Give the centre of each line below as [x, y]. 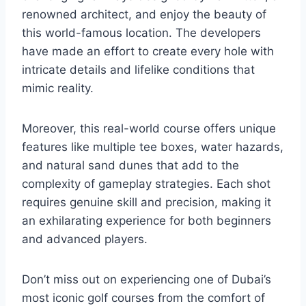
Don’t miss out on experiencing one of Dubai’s [147, 279]
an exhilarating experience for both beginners [147, 221]
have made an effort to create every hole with [148, 51]
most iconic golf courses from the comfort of [143, 298]
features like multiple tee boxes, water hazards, [153, 147]
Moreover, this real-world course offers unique [149, 128]
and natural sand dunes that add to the [130, 165]
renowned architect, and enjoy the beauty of [144, 14]
